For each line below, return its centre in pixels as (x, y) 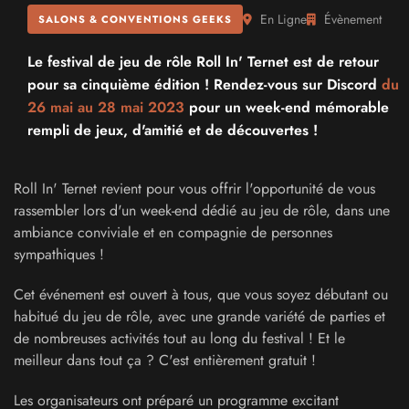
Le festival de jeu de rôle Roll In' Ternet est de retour (203, 62)
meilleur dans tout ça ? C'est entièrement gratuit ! (165, 360)
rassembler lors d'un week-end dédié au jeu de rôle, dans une (202, 210)
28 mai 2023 (141, 107)
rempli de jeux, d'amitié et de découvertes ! (173, 130)
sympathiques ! (59, 254)
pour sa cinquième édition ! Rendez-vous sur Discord (204, 84)
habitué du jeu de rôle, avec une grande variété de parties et (199, 316)
